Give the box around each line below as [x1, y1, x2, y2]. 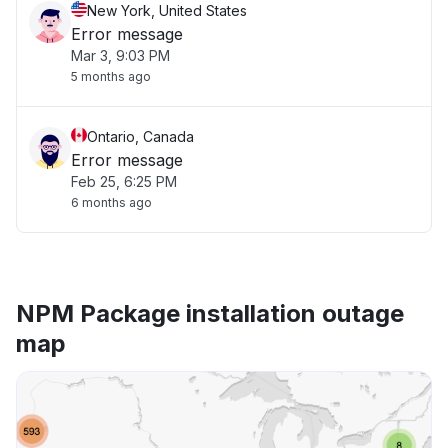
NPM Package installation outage [16, 299, 404, 328]
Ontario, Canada [87, 128, 194, 145]
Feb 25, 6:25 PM [71, 173, 177, 190]
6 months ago [71, 195, 152, 210]
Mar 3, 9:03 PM [71, 47, 170, 64]
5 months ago [71, 69, 151, 84]
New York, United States [87, 2, 247, 19]
